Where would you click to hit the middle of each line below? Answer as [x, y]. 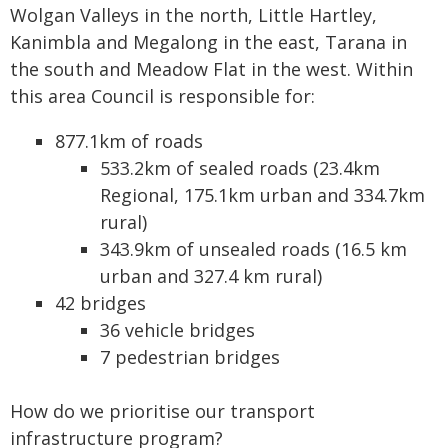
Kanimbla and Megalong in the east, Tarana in [208, 42]
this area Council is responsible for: [162, 96]
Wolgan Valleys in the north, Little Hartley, [193, 15]
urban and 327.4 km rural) [211, 276]
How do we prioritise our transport [162, 411]
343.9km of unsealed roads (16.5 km [253, 249]
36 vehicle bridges [177, 330]
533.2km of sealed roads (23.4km [240, 168]
